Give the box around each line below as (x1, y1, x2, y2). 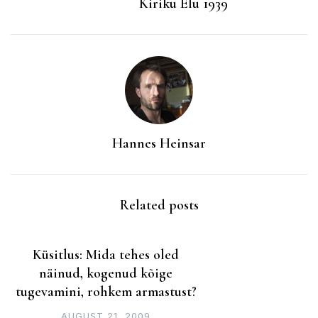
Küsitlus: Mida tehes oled (33, 246, 180, 264)
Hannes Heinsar (112, 135, 206, 153)
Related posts (119, 197, 199, 214)
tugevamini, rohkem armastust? (15, 283, 197, 301)
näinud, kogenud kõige (39, 265, 173, 283)
